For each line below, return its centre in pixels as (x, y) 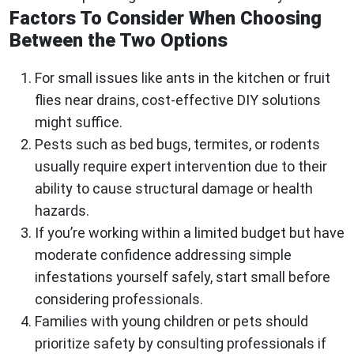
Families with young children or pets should (171, 322)
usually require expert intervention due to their (181, 167)
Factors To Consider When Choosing (166, 19)
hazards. (62, 211)
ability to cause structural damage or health (174, 189)
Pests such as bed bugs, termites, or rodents (177, 145)
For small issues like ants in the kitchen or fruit (183, 78)
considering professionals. (119, 299)
